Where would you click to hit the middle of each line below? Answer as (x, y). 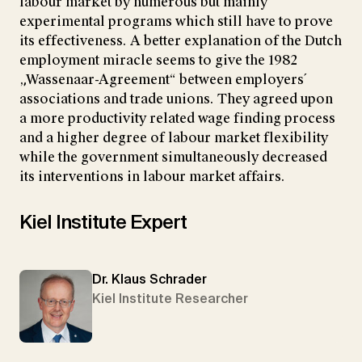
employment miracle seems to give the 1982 (158, 60)
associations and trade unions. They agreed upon (176, 99)
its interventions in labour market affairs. (152, 176)
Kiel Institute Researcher (170, 298)
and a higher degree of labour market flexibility (174, 137)
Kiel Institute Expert (103, 221)
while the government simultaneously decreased (173, 157)
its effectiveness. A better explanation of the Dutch (181, 40)
